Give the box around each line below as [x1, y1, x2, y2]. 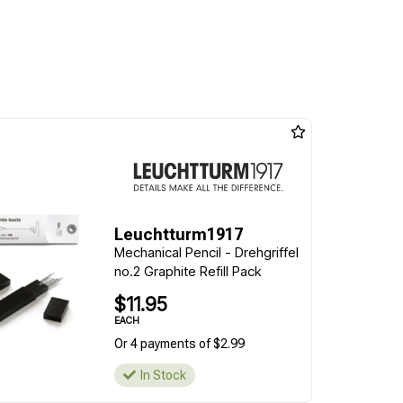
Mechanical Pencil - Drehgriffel [113, 244, 299, 261]
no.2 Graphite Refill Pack [113, 263, 261, 280]
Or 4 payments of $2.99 [113, 336, 245, 351]
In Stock [139, 368, 186, 382]
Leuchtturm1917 [113, 225, 243, 244]
